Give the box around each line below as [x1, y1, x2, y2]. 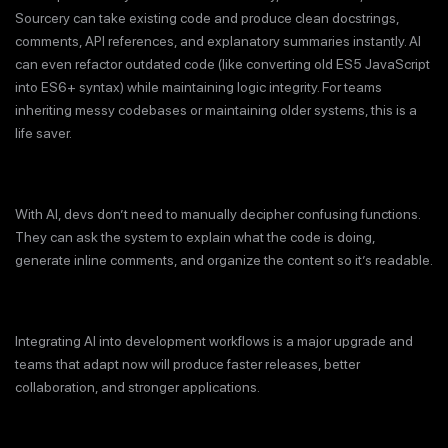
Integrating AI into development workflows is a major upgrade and [15, 332, 413, 349]
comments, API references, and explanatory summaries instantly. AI [15, 32, 421, 49]
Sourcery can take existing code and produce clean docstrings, [15, 9, 399, 26]
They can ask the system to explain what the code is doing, [15, 228, 375, 245]
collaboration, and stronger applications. [15, 378, 260, 395]
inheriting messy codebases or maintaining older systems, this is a [15, 101, 417, 118]
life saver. [15, 124, 72, 141]
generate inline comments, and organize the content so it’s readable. [15, 251, 433, 268]
